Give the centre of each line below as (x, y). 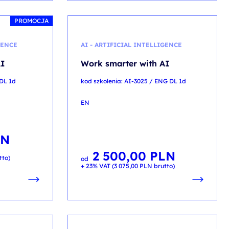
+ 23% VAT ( (97, 166)
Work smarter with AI (125, 63)
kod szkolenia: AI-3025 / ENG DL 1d (133, 81)
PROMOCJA (31, 21)
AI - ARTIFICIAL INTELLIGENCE (131, 45)
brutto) (163, 166)
